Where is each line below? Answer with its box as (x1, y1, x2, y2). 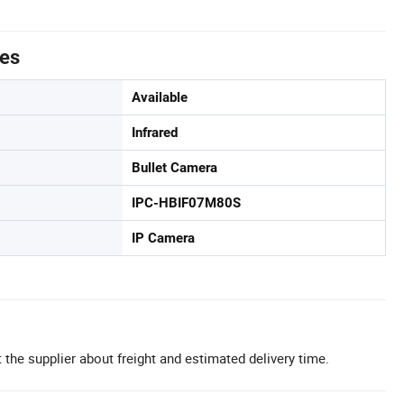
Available (132, 89, 188, 106)
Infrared (132, 124, 178, 141)
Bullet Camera (132, 160, 217, 176)
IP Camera (132, 230, 195, 246)
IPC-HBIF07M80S (132, 195, 241, 211)
